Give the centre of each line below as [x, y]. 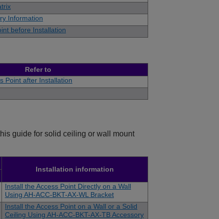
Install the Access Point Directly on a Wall [68, 186]
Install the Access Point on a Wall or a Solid [71, 207]
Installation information [75, 169]
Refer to [38, 70]
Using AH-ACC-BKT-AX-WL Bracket [59, 195]
